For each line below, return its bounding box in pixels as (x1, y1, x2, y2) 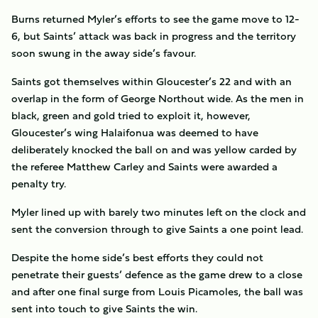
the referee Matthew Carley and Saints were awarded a (11, 158, 278, 175)
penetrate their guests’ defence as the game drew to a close (11, 266, 302, 283)
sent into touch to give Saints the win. (11, 300, 197, 317)
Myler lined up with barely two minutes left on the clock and (11, 204, 306, 220)
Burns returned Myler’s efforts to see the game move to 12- (11, 11, 300, 27)
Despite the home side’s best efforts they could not (11, 249, 263, 265)
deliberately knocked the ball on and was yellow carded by (11, 141, 297, 158)
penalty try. (11, 175, 66, 192)
